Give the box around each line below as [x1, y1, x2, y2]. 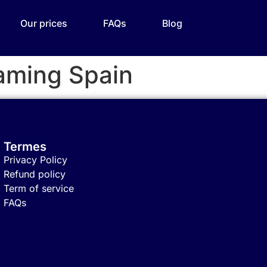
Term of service [4, 182, 74, 195]
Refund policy [4, 168, 66, 181]
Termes [4, 139, 46, 154]
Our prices [20, 17, 68, 29]
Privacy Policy [4, 154, 67, 166]
